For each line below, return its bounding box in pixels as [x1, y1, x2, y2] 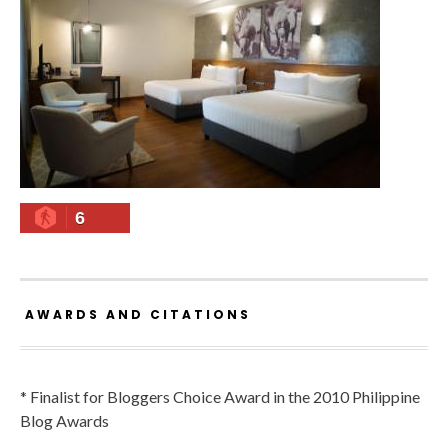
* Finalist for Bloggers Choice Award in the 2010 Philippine [20, 387, 420, 407]
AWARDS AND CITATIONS [25, 306, 251, 324]
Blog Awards [20, 411, 109, 431]
